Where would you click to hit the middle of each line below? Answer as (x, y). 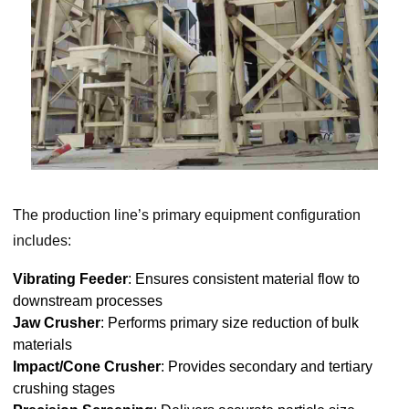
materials (42, 344)
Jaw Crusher (56, 322)
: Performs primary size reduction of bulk (229, 322)
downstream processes (87, 300)
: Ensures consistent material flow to (243, 278)
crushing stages (63, 388)
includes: (42, 240)
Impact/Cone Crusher (86, 366)
